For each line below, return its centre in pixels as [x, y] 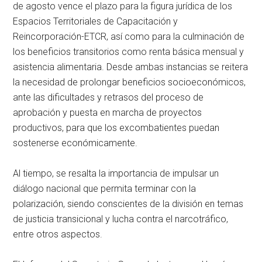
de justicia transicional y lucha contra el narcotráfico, [121, 219]
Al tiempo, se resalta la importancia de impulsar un [116, 174]
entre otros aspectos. [58, 235]
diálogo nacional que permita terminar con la [105, 189]
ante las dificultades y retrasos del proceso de [108, 98]
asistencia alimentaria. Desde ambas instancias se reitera [131, 67]
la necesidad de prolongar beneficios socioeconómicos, [130, 82]
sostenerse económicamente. [75, 143]
